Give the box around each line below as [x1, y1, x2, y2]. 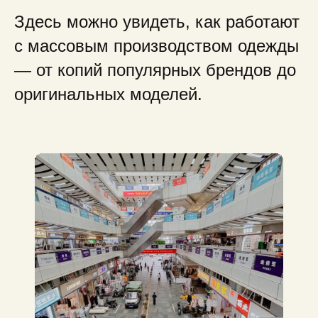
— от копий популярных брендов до [14, 60, 296, 79]
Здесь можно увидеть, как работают [14, 12, 300, 31]
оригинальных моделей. [14, 84, 202, 104]
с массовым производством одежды [14, 36, 299, 55]
